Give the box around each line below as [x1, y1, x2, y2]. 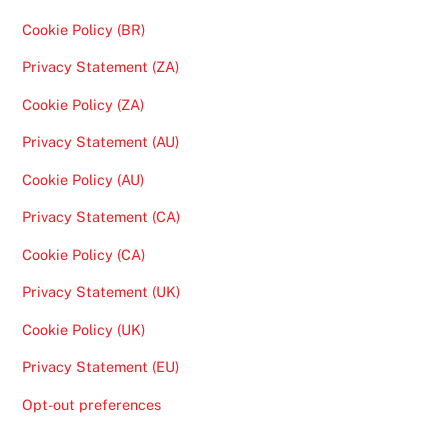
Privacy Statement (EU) [22, 358, 180, 375]
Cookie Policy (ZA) [22, 95, 145, 113]
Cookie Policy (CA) [22, 245, 146, 263]
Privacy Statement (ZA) [22, 58, 180, 75]
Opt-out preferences [22, 395, 162, 413]
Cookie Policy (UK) [22, 320, 146, 338]
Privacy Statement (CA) [22, 208, 181, 225]
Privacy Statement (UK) [22, 283, 181, 300]
